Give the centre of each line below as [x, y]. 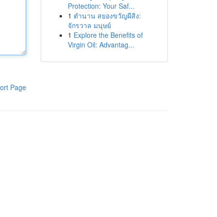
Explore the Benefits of [108, 35]
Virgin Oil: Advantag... [101, 45]
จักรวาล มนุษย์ [89, 25]
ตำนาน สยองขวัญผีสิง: [107, 15]
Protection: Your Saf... [101, 6]
